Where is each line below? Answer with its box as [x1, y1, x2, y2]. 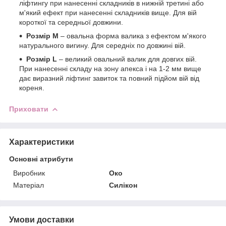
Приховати [9, 104, 48, 113]
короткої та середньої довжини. [19, 18, 123, 26]
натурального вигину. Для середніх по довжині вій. [19, 41, 186, 49]
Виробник [13, 168, 45, 177]
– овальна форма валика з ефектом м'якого [61, 31, 206, 40]
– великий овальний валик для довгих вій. [59, 54, 197, 63]
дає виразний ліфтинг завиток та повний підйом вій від [19, 74, 199, 82]
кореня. [19, 83, 44, 92]
